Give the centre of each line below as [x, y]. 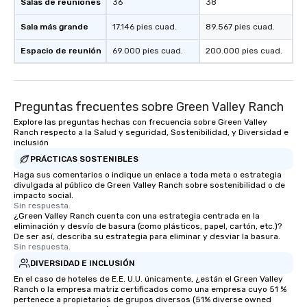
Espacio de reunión [61, 51]
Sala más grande [54, 27]
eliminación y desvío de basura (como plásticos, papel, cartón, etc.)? [148, 226]
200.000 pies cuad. [244, 51]
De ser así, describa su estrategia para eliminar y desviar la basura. [147, 237]
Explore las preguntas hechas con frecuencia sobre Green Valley [140, 122]
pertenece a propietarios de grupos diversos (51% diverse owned [143, 300]
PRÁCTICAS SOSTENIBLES [84, 159]
